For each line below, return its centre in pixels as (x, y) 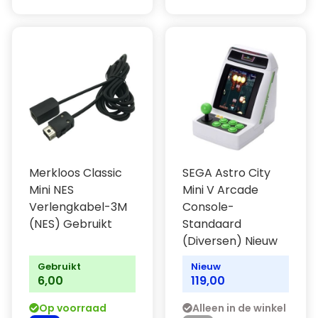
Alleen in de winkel (239, 308)
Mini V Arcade (220, 190)
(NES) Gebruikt (71, 224)
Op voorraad (73, 308)
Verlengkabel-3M (78, 207)
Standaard (212, 224)
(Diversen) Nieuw (230, 241)
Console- (208, 207)
